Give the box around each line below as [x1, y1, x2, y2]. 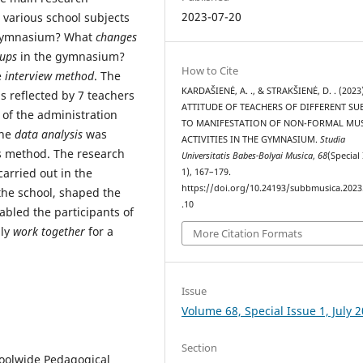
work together [13, 224, 85, 240]
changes [96, 29, 137, 45]
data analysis [15, 126, 83, 143]
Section [181, 340, 218, 355]
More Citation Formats [193, 225, 303, 241]
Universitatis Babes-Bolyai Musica [181, 150, 314, 162]
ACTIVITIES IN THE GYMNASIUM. [181, 134, 321, 146]
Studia [320, 134, 346, 146]
